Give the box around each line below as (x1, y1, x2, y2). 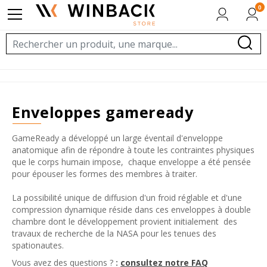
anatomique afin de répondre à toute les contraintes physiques (12, 144, 254, 156)
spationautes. (12, 240, 64, 252)
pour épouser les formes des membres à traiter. (12, 168, 197, 180)
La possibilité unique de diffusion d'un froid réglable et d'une (12, 192, 242, 204)
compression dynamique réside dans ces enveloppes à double (12, 204, 251, 216)
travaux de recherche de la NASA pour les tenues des (12, 228, 216, 240)
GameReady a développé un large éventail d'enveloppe (12, 132, 223, 144)
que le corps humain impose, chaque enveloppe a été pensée (12, 156, 251, 168)
